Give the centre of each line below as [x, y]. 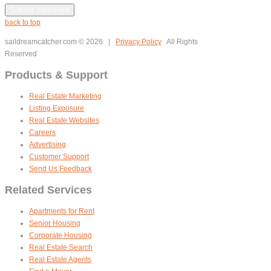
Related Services [48, 190]
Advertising [47, 144]
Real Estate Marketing [65, 96]
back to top [23, 22]
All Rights [180, 41]
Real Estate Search [61, 247]
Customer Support [59, 156]
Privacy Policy [139, 41]
